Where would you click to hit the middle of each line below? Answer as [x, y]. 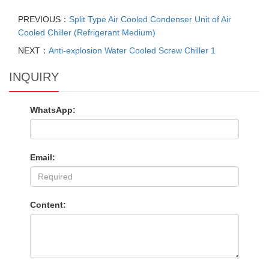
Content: [48, 205]
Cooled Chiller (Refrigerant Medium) [87, 32]
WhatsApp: [53, 110]
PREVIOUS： [44, 19]
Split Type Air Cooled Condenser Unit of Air [150, 19]
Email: [43, 157]
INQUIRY [34, 77]
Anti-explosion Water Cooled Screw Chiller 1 [132, 50]
